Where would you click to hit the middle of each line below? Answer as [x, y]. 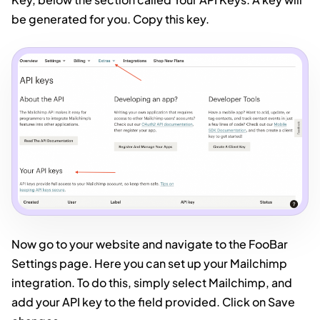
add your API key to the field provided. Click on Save [153, 302]
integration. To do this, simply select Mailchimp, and [152, 283]
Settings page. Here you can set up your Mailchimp [149, 264]
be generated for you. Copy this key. [110, 19]
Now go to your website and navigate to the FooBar [150, 244]
